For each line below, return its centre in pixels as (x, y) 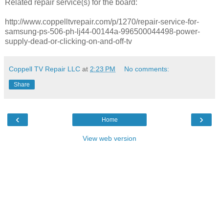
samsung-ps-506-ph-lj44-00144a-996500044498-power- (102, 31)
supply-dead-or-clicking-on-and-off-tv (68, 41)
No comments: (147, 69)
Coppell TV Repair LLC (44, 69)
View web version (109, 138)
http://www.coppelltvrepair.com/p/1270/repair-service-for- (102, 22)
